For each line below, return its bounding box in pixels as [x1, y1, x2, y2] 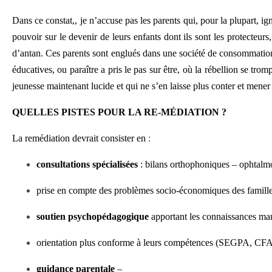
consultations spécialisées [36, 159, 138, 169]
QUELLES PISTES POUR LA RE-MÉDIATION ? [12, 107, 226, 117]
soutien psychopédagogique [36, 211, 149, 222]
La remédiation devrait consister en [12, 133, 146, 143]
